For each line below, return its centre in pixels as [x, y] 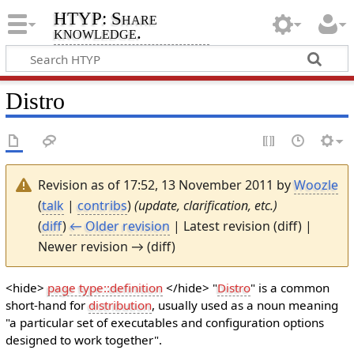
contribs [102, 205]
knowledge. [97, 33]
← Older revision [119, 226]
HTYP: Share [105, 19]
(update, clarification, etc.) [205, 205]
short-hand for [47, 305]
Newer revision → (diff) [106, 246]
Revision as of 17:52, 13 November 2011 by [166, 185]
